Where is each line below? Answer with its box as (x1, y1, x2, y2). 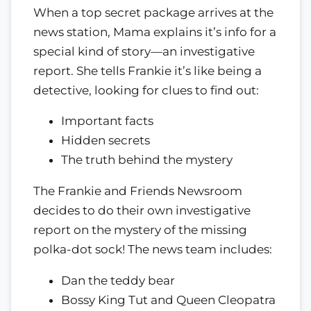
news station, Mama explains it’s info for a (33, 24, 276, 39)
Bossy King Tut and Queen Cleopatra (61, 292, 276, 307)
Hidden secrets (61, 133, 150, 148)
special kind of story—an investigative (33, 44, 255, 58)
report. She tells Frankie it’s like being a (33, 63, 262, 78)
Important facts (61, 114, 153, 128)
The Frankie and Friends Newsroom (33, 184, 242, 199)
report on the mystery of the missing (33, 223, 247, 237)
